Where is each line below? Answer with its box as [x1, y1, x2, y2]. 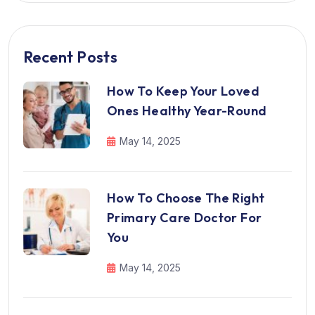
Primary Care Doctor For [107, 209, 262, 226]
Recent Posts [23, 46, 118, 67]
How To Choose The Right [107, 189, 265, 206]
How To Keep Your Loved [107, 82, 259, 99]
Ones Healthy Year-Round [107, 102, 267, 119]
